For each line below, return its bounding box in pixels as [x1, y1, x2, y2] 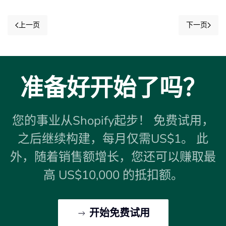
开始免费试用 [89, 205, 150, 220]
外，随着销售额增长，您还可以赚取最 [10, 148, 216, 165]
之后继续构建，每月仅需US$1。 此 [18, 130, 208, 147]
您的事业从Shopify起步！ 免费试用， [12, 112, 214, 129]
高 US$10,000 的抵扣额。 [43, 166, 183, 183]
